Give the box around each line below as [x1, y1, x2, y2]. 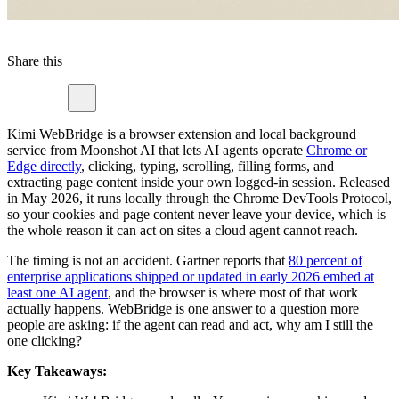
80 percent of [289, 253, 362, 269]
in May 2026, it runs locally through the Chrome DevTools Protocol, [7, 191, 392, 207]
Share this [7, 53, 62, 69]
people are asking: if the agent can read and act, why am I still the [7, 317, 373, 333]
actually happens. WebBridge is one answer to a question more [7, 301, 359, 317]
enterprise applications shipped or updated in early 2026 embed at [7, 269, 374, 285]
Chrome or [306, 142, 367, 159]
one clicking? [7, 333, 82, 349]
